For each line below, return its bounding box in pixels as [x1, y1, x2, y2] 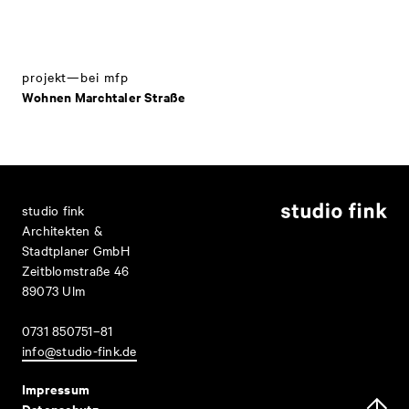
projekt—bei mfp [22, 67, 129, 86]
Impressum [22, 378, 90, 398]
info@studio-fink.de [22, 341, 137, 360]
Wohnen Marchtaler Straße [22, 86, 185, 106]
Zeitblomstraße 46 [22, 260, 130, 279]
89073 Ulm [22, 280, 86, 299]
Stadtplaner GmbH [22, 240, 130, 259]
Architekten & [22, 220, 103, 239]
